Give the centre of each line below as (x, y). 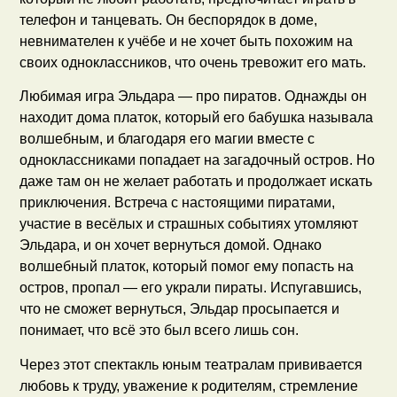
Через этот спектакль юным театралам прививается (191, 364)
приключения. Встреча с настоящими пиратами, (178, 203)
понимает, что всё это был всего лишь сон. (160, 331)
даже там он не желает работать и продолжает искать (196, 182)
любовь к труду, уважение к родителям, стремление (189, 385)
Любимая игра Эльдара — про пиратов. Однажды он (194, 97)
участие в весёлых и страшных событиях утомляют (189, 224)
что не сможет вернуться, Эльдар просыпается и (180, 309)
